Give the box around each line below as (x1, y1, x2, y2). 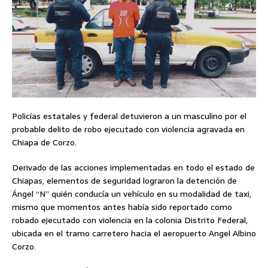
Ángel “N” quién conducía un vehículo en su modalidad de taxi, (12, 187, 251, 201)
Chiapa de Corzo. (12, 136, 77, 150)
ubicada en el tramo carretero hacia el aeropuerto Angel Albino (12, 227, 256, 240)
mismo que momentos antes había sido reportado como (12, 200, 232, 214)
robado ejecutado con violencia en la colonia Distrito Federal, (12, 214, 248, 227)
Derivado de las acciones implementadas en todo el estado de (12, 161, 255, 175)
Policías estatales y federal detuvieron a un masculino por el (12, 109, 246, 123)
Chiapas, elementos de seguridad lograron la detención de (12, 174, 237, 188)
